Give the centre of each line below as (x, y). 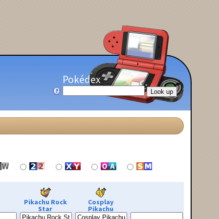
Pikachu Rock (45, 202)
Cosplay (100, 202)
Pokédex (81, 79)
